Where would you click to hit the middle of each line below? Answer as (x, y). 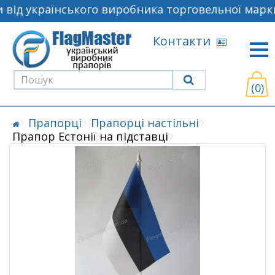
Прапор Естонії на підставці (90, 136)
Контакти (185, 41)
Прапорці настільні (145, 122)
